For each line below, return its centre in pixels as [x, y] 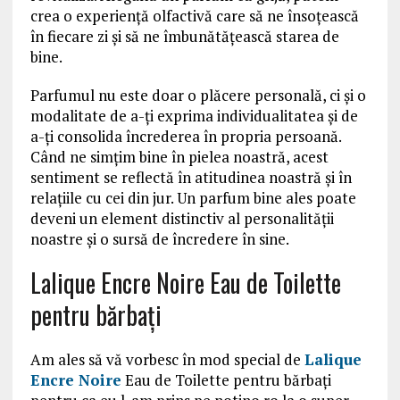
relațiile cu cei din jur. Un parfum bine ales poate [193, 198]
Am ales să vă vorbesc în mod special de [167, 360]
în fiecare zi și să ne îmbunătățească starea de [184, 37]
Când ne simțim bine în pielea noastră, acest [179, 157]
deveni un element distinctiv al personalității [182, 219]
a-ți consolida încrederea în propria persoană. [185, 137]
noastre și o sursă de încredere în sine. [159, 239]
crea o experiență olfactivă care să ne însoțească [194, 16]
